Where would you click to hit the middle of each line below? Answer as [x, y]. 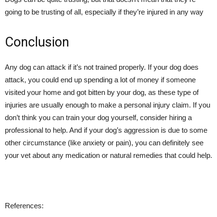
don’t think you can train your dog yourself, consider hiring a [98, 117]
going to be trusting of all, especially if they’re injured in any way [104, 12]
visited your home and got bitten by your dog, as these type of [102, 92]
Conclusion [37, 42]
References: [24, 206]
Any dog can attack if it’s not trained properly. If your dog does [102, 67]
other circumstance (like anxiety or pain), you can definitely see [104, 143]
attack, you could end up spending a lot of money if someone [100, 80]
